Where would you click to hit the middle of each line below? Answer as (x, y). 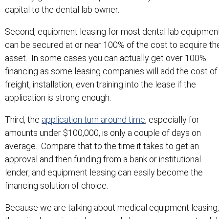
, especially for (172, 119)
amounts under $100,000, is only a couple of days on (103, 132)
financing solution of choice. (56, 185)
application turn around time (93, 119)
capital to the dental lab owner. (62, 9)
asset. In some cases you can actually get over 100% (106, 58)
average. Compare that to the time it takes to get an (102, 146)
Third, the (23, 119)
